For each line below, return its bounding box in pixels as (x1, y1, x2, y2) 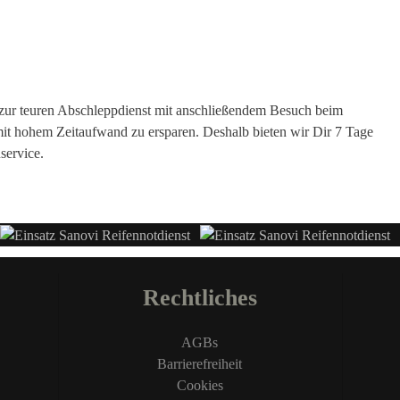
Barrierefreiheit (157, 355, 243, 371)
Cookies (176, 377, 223, 393)
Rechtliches (142, 284, 257, 311)
